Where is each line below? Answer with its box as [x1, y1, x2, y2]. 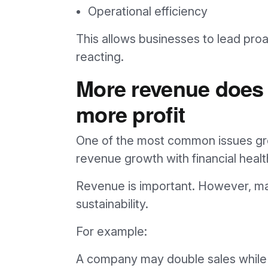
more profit [76, 98, 185, 129]
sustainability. [76, 196, 148, 211]
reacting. [76, 49, 124, 64]
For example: [76, 224, 147, 239]
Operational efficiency [88, 4, 208, 19]
